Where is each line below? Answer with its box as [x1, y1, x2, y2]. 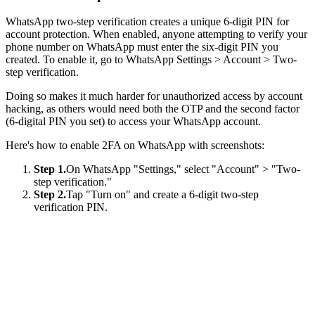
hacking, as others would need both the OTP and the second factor [6, 103, 300, 115]
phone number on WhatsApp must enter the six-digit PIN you [6, 41, 278, 53]
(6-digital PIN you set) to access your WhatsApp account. [6, 115, 261, 128]
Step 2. [34, 188, 66, 201]
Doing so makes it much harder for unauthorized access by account [6, 90, 302, 103]
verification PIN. [34, 201, 108, 214]
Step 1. [34, 163, 66, 176]
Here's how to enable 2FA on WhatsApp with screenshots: [6, 139, 264, 152]
